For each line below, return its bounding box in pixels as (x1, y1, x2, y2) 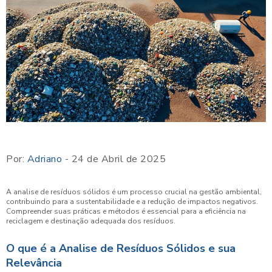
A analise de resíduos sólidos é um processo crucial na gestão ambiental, (6, 187, 262, 197)
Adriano (27, 152, 62, 166)
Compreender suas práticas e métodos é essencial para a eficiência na (6, 206, 246, 217)
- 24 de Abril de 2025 (62, 152, 166, 166)
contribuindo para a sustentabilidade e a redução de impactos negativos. (6, 197, 258, 207)
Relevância (6, 256, 62, 271)
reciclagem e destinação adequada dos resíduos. (6, 216, 175, 226)
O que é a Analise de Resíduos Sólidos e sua (6, 241, 236, 256)
